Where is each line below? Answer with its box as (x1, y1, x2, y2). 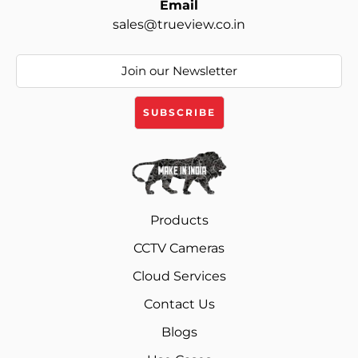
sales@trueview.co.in (113, 16, 245, 32)
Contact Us (143, 296, 215, 312)
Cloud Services (132, 268, 226, 284)
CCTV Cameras (133, 241, 225, 257)
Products (149, 213, 209, 229)
